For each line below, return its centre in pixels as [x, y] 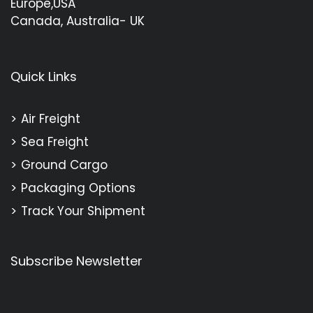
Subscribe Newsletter [77, 261]
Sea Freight [55, 141]
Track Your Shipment [83, 211]
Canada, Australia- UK [78, 21]
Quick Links [44, 76]
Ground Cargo [64, 165]
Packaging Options [78, 188]
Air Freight [51, 118]
